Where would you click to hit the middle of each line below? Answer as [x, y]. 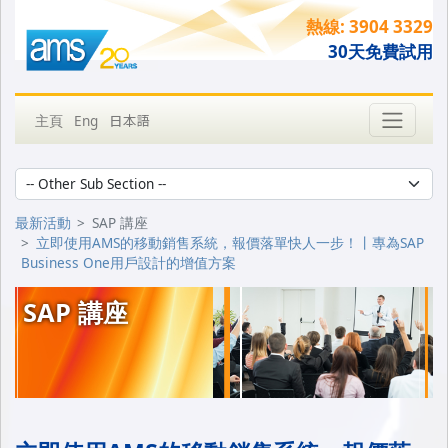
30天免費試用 [381, 51]
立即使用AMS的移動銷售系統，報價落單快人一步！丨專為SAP [230, 243]
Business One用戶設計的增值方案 [129, 263]
